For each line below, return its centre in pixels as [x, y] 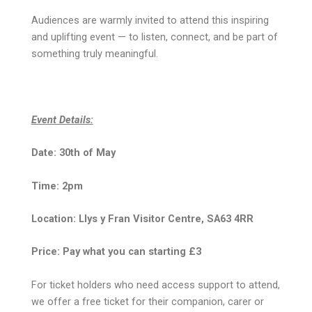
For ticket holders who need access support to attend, [155, 284]
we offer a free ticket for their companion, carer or [147, 301]
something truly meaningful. [94, 54]
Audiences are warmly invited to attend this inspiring [150, 21]
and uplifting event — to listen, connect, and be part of [154, 37]
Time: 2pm [57, 186]
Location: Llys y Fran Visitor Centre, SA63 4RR [142, 218]
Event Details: [62, 119]
